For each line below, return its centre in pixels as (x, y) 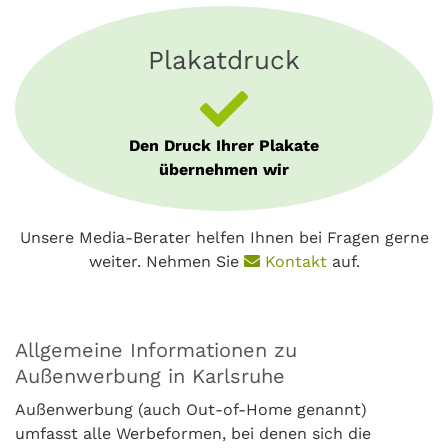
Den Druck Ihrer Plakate (224, 146)
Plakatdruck (224, 60)
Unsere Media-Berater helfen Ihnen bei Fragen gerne (224, 238)
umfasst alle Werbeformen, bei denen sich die (193, 434)
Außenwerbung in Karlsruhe (150, 376)
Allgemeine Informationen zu (156, 350)
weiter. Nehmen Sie (166, 262)
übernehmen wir (224, 170)
